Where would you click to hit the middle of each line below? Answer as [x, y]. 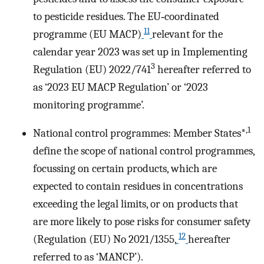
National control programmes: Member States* [139, 133]
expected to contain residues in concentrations [138, 187]
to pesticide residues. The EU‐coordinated [126, 16]
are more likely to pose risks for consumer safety [142, 222]
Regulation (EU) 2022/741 [92, 69]
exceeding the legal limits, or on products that [136, 204]
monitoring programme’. [89, 105]
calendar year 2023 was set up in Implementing [140, 52]
